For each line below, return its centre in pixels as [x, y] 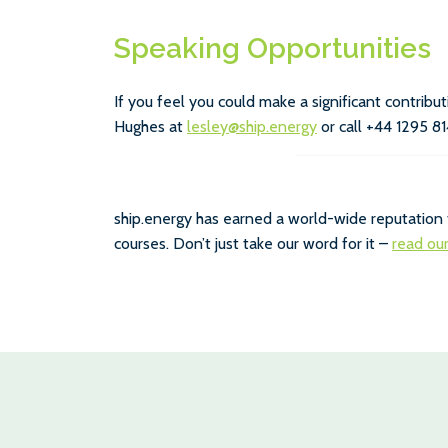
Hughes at [150, 126]
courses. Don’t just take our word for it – [253, 243]
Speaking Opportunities [272, 48]
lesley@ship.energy [252, 126]
